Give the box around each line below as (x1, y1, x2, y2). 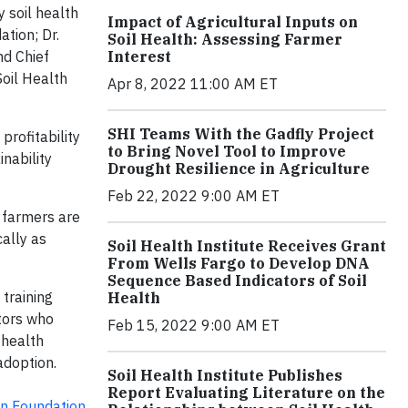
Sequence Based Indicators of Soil (107, 270, 367, 290)
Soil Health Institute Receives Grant (107, 236, 386, 255)
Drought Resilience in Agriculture (107, 158, 370, 178)
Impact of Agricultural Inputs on (107, 12, 358, 31)
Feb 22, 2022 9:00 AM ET (107, 186, 280, 205)
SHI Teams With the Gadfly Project (107, 124, 374, 143)
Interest (107, 46, 171, 66)
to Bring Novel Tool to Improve (107, 141, 346, 160)
